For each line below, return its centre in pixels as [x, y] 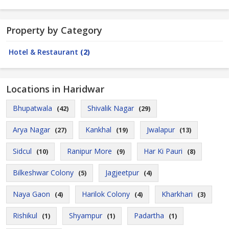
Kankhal [98, 130]
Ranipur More [89, 151]
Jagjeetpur [122, 173]
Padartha [149, 215]
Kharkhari [177, 194]
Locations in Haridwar [55, 89]
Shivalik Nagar [111, 108]
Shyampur [86, 215]
